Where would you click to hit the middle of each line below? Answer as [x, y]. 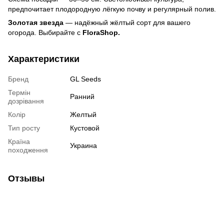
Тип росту [24, 128]
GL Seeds [85, 79]
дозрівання [26, 101]
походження [28, 150]
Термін [19, 92]
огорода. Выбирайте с [45, 32]
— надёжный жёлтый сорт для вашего [128, 22]
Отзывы [26, 178]
